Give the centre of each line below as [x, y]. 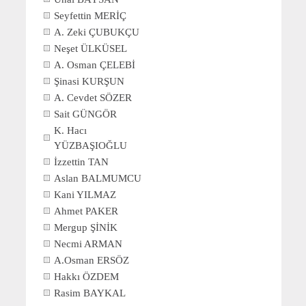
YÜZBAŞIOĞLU [90, 145]
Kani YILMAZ [85, 194]
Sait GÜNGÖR [85, 114]
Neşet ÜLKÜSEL [90, 48]
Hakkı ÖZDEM [86, 276]
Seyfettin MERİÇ [90, 15]
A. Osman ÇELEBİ [94, 65]
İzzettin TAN [81, 162]
